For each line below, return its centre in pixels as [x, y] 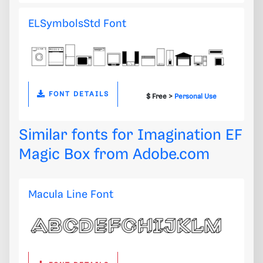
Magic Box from [76, 154]
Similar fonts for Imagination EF [131, 135]
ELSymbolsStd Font [77, 24]
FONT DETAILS [78, 95]
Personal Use [195, 96]
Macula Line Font [71, 194]
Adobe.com [171, 154]
